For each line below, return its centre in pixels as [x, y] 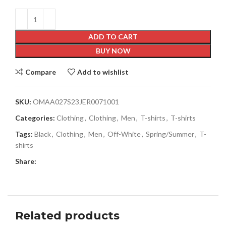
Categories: [35, 118]
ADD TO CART [113, 37]
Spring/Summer [170, 134]
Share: [26, 161]
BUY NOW [113, 51]
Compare [40, 72]
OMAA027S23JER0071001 [76, 102]
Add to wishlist [103, 72]
